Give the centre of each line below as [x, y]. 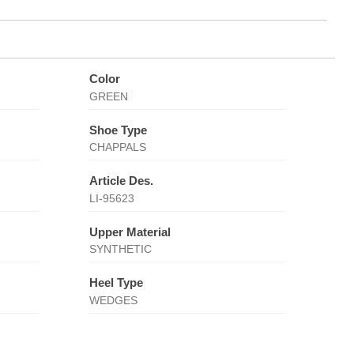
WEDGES [113, 300]
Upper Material [130, 232]
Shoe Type [118, 130]
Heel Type [116, 282]
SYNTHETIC [120, 249]
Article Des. [121, 181]
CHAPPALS [117, 147]
